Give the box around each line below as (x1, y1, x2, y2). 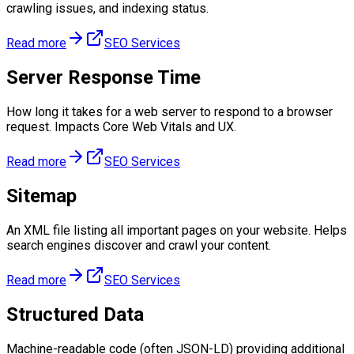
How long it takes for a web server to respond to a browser (6, 104, 333, 119)
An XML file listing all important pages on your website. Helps (6, 222, 347, 238)
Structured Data (6, 303, 144, 326)
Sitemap (6, 184, 77, 207)
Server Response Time (6, 66, 201, 89)
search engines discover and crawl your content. (6, 237, 271, 253)
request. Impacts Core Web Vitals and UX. (6, 119, 236, 134)
